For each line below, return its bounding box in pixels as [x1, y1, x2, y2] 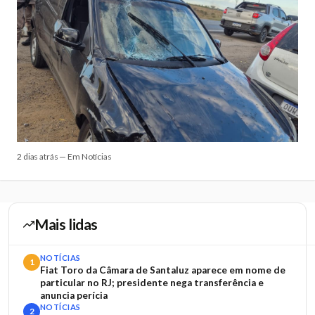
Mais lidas [34, 215, 98, 233]
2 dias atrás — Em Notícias [17, 151, 112, 162]
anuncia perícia [40, 290, 108, 301]
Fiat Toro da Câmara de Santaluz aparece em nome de [40, 264, 285, 276]
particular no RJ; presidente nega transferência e [40, 277, 264, 288]
